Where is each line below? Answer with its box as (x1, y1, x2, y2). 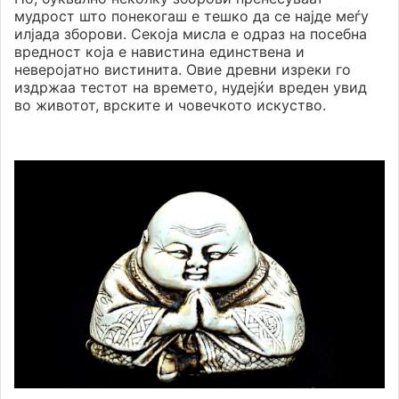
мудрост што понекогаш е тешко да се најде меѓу (14, 7, 369, 26)
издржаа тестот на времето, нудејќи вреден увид (14, 78, 367, 97)
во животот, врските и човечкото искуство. (14, 96, 326, 115)
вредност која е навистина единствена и (14, 43, 305, 61)
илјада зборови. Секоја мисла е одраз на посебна (14, 25, 367, 44)
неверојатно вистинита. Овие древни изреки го (14, 61, 351, 79)
